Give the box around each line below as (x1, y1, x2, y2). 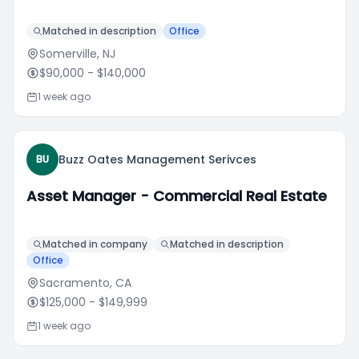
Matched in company (42, 237, 147, 251)
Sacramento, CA (39, 275, 131, 291)
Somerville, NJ (39, 46, 115, 62)
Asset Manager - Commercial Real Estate (26, 186, 327, 206)
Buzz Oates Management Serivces (58, 151, 256, 167)
